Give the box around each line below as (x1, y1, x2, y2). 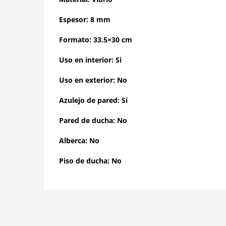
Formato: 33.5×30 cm (59, 35, 132, 44)
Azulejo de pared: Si (59, 95, 128, 105)
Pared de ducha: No (59, 116, 127, 125)
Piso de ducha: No (59, 156, 122, 165)
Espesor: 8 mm (59, 15, 110, 24)
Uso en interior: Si (59, 55, 122, 65)
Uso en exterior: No (59, 75, 127, 85)
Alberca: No (59, 136, 99, 145)
